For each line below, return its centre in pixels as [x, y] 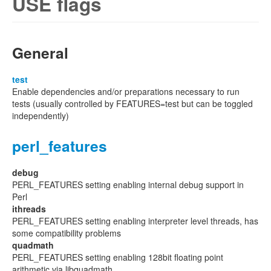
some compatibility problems [67, 233]
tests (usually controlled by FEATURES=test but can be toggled [132, 103]
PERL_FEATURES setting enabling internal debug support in [128, 184]
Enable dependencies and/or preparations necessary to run [126, 91]
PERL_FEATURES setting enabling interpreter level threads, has [135, 221]
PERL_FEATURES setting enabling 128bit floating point [118, 257]
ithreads [29, 209]
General [40, 53]
